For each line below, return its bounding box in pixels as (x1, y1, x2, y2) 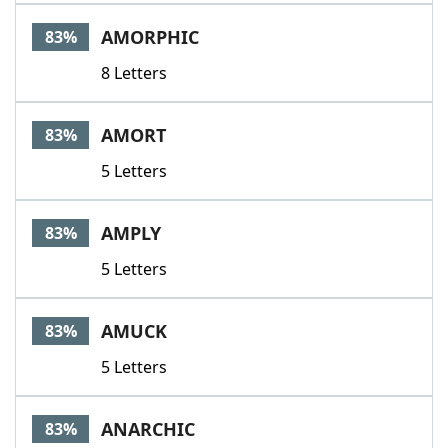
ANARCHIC (101, 417, 195, 441)
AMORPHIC (101, 25, 199, 49)
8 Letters (101, 62, 167, 84)
